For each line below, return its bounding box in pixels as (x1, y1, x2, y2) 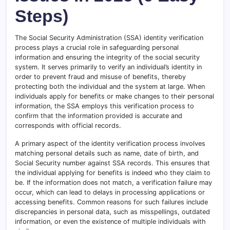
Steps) (15, 6, 68, 26)
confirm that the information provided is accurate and (15, 111, 182, 120)
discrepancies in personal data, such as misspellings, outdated (15, 207, 210, 216)
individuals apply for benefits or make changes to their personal (15, 92, 214, 100)
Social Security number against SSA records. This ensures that (15, 159, 210, 167)
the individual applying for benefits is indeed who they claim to (15, 168, 210, 177)
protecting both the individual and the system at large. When (15, 82, 205, 90)
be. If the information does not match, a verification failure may (15, 178, 212, 186)
